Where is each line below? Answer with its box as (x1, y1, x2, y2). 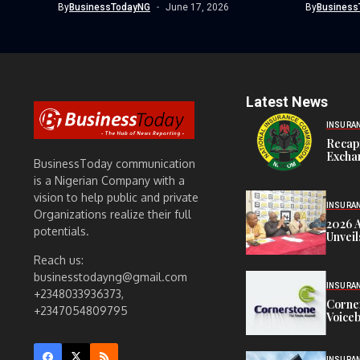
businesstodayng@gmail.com (34, 269, 187, 284)
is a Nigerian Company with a (34, 173, 185, 187)
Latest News (245, 92, 328, 110)
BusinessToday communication (34, 156, 195, 170)
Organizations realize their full (34, 207, 191, 221)
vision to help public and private (34, 190, 198, 204)
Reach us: (34, 252, 84, 267)
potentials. (34, 223, 89, 238)
